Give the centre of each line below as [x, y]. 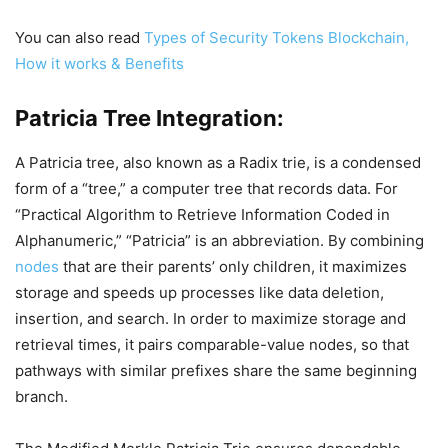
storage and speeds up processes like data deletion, [199, 292]
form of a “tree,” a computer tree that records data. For [206, 188]
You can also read [79, 37]
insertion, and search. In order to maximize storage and [210, 318]
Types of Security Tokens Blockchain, [276, 37]
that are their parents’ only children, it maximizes [233, 266]
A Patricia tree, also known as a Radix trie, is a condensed [218, 162]
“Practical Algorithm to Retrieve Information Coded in [202, 214]
